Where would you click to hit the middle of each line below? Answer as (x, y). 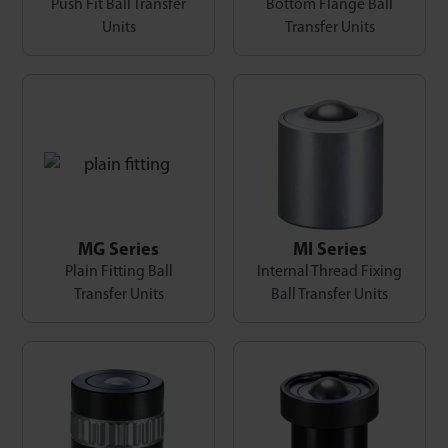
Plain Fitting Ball (118, 272)
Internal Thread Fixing (329, 272)
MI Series (329, 250)
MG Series (118, 250)
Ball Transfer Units (329, 295)
